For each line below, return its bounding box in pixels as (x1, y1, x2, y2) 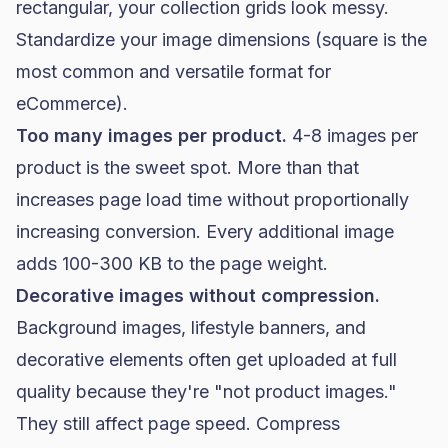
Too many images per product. (16, 125, 287, 146)
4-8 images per (287, 125, 418, 146)
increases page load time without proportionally (16, 189, 409, 210)
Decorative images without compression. (16, 285, 380, 306)
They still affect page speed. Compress (16, 413, 340, 434)
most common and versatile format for (16, 61, 331, 82)
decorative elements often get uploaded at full (16, 349, 397, 370)
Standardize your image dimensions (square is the (16, 29, 427, 50)
